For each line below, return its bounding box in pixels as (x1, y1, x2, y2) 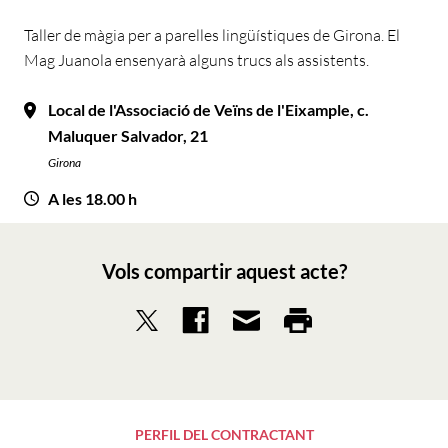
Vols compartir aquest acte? (101, 259, 347, 283)
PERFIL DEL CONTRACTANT (134, 426, 314, 443)
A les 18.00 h (48, 189, 137, 208)
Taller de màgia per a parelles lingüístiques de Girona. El (24, 25, 400, 45)
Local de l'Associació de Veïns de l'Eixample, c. (48, 100, 369, 119)
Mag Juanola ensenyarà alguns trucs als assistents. (24, 50, 369, 70)
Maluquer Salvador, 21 (48, 126, 208, 145)
